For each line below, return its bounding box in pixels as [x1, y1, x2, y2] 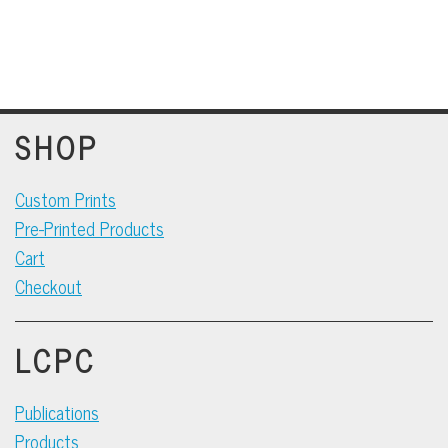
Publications [15, 397, 99, 427]
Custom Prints [15, 184, 116, 214]
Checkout [15, 271, 82, 301]
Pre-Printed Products [15, 213, 164, 243]
